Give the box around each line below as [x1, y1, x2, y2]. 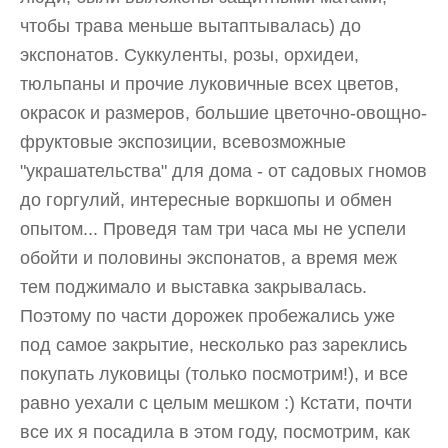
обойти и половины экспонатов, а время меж [20, 247, 397, 268]
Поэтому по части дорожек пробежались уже [20, 305, 395, 326]
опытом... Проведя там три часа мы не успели [20, 218, 406, 239]
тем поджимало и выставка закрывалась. [20, 276, 367, 297]
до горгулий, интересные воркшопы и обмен [20, 189, 392, 210]
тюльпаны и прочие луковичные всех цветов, [20, 73, 399, 94]
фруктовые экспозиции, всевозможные [20, 131, 346, 152]
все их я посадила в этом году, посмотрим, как [20, 421, 410, 442]
